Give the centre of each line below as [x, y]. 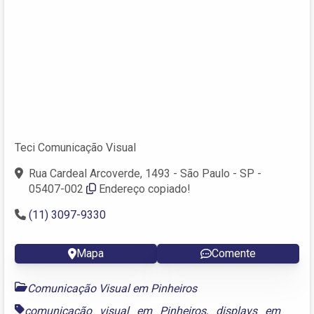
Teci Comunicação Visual [75, 147]
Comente [234, 253]
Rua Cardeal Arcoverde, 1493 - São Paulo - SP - [145, 173]
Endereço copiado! [145, 189]
